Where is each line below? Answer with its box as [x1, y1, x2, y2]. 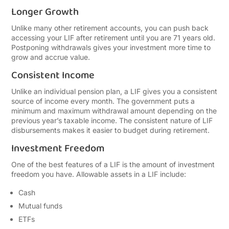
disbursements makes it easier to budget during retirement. [11, 126, 210, 134]
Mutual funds [18, 201, 63, 210]
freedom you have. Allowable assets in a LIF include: [11, 170, 187, 178]
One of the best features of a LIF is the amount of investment [11, 160, 215, 169]
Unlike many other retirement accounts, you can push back [11, 24, 209, 32]
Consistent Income [11, 67, 95, 83]
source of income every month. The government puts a [11, 97, 195, 105]
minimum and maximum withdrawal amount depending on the [11, 106, 217, 115]
